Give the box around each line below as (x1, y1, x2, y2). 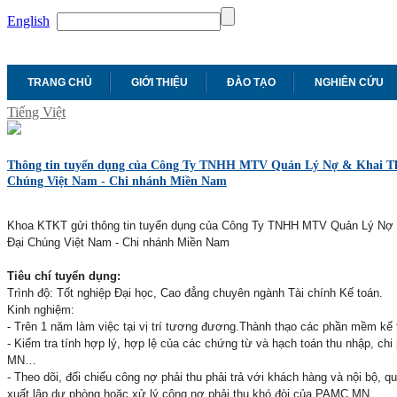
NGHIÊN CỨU (315, 76, 384, 89)
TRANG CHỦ (27, 76, 92, 89)
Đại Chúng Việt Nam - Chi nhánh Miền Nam (7, 235, 230, 249)
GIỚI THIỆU (131, 76, 188, 89)
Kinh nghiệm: (7, 302, 74, 316)
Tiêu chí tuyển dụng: (7, 269, 121, 283)
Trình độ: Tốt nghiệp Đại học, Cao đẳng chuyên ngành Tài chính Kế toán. (7, 285, 383, 300)
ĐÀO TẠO (227, 76, 276, 89)
